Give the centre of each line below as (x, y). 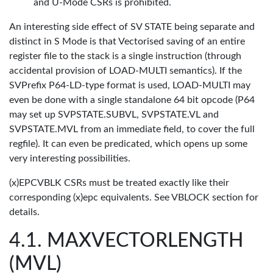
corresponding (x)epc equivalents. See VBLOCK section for (134, 197)
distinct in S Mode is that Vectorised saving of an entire (127, 41)
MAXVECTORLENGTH (145, 241)
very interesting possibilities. (70, 158)
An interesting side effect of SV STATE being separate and (132, 27)
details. (24, 212)
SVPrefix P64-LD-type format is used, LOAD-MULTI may (130, 85)
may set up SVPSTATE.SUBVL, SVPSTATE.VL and (114, 115)
